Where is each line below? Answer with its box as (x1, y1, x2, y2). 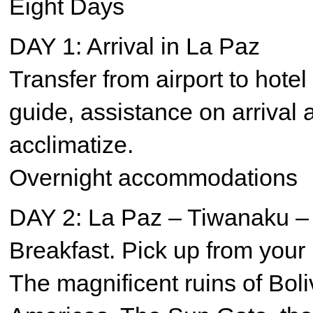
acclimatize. (9, 131, 133, 158)
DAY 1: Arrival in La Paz (9, 33, 260, 59)
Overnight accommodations (9, 164, 298, 191)
